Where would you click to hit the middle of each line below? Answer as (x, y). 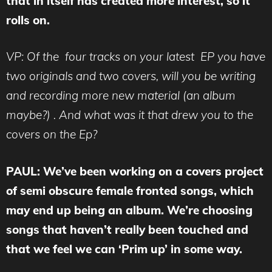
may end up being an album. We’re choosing (129, 210)
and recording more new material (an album (121, 96)
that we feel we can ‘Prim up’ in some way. (124, 249)
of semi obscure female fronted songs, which (130, 190)
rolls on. (28, 20)
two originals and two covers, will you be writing (131, 76)
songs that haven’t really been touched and (127, 229)
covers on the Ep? (52, 134)
